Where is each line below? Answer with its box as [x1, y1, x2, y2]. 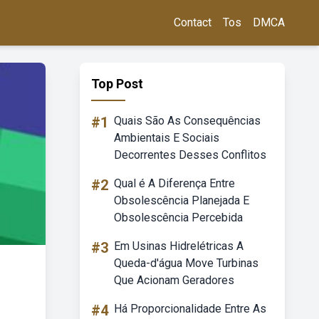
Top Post [91, 76, 143, 91]
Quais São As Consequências [114, 114, 261, 127]
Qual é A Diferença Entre [114, 177, 235, 190]
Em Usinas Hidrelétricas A [114, 239, 244, 253]
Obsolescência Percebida [114, 211, 243, 224]
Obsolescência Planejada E [114, 194, 249, 207]
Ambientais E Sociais [114, 131, 219, 145]
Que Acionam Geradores [114, 273, 234, 287]
